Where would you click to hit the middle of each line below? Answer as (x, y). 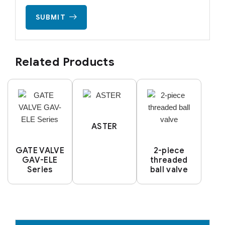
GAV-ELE (40, 160)
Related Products (65, 62)
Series (40, 169)
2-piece (169, 150)
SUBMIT (51, 17)
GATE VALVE (40, 150)
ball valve (169, 169)
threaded (169, 160)
